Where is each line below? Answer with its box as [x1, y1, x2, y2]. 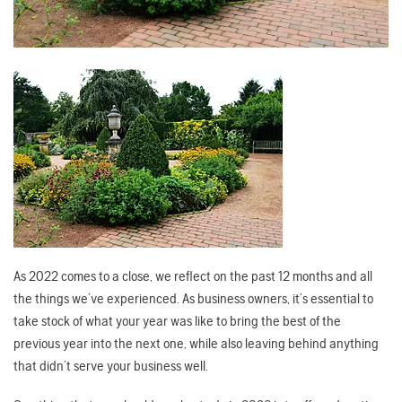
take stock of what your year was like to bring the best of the [13, 312, 341, 330]
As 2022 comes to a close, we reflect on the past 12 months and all [13, 267, 372, 285]
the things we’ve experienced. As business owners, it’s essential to [13, 290, 373, 308]
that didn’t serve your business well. [13, 357, 211, 375]
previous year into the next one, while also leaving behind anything [13, 335, 379, 353]
